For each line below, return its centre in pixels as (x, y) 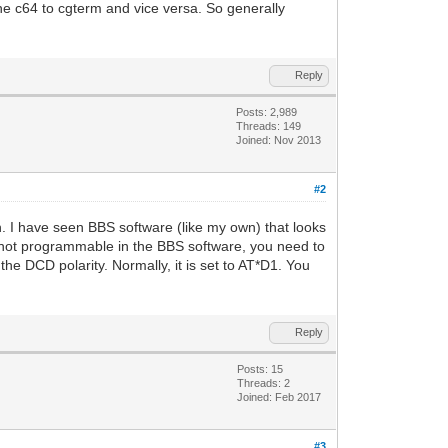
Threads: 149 (269, 125)
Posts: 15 (260, 368)
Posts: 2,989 (267, 111)
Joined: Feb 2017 (279, 396)
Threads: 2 (264, 382)
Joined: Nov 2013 (279, 139)
